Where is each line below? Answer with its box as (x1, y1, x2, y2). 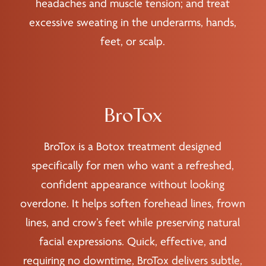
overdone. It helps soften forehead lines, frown (20, 197, 246, 211)
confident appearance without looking (41, 178, 225, 192)
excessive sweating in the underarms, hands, (29, 16, 237, 30)
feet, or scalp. (100, 35, 166, 49)
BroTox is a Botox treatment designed (44, 140, 222, 154)
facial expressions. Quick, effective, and (39, 235, 227, 249)
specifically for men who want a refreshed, (31, 159, 235, 173)
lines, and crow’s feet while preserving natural (26, 216, 240, 230)
